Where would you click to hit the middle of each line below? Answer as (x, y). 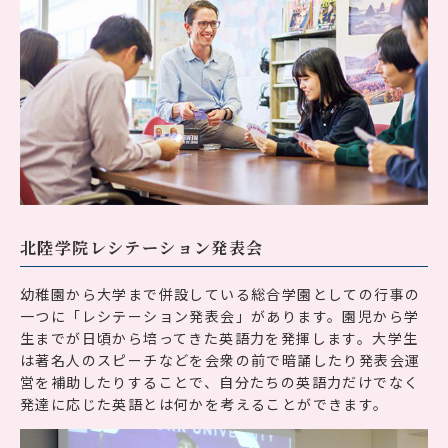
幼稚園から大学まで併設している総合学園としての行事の (220, 294)
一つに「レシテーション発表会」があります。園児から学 (220, 316)
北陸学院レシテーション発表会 (142, 248)
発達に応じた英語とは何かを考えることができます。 (204, 404)
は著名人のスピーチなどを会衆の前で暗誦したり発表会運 (220, 360)
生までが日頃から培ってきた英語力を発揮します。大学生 (219, 338)
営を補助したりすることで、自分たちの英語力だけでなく (220, 382)
